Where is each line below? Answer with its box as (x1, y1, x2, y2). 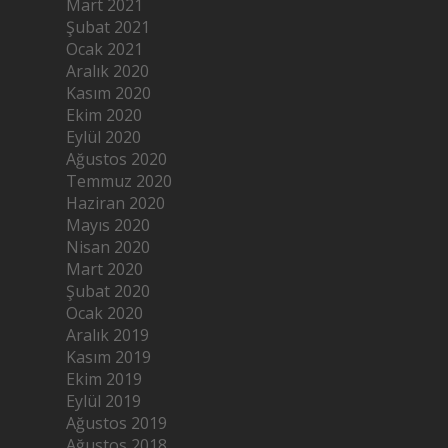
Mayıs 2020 (66, 213, 151, 236)
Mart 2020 (66, 257, 144, 280)
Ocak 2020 (66, 301, 144, 324)
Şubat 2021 (66, 15, 151, 38)
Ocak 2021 (66, 37, 144, 60)
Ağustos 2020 (66, 147, 168, 170)
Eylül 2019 (66, 389, 142, 412)
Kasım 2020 (66, 81, 152, 104)
